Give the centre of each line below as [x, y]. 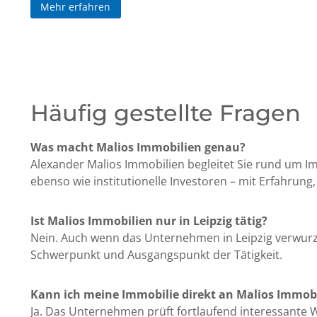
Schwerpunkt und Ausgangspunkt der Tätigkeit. [156, 255]
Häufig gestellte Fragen [166, 113]
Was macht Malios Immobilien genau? [138, 148]
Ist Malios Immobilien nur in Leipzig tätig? [149, 221]
